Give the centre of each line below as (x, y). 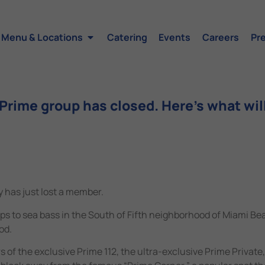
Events (175, 37)
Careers (221, 37)
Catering (127, 37)
